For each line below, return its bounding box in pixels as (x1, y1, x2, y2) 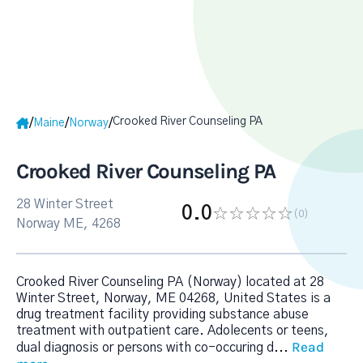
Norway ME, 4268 (16, 217, 121, 230)
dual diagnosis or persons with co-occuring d (16, 341, 274, 354)
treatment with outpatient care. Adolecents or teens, (16, 324, 329, 337)
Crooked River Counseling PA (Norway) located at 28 (16, 275, 324, 288)
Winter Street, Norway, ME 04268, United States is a (16, 292, 331, 305)
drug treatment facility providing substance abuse (16, 308, 309, 321)
